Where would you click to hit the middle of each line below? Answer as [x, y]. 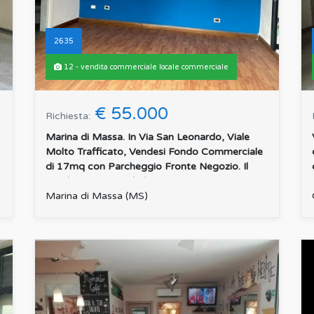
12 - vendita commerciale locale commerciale [145, 67]
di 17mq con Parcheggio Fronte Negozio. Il [147, 167]
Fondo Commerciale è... [100, 182]
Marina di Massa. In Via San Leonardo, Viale [148, 137]
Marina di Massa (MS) [97, 196]
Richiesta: [68, 116]
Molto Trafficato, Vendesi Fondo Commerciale [154, 152]
